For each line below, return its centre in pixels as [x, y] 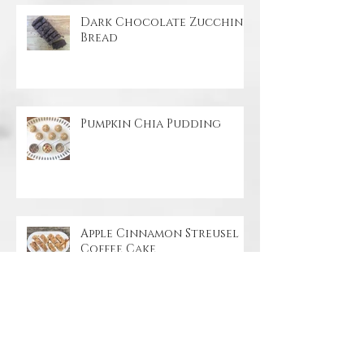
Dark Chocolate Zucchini [164, 74]
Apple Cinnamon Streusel [160, 285]
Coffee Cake [118, 301]
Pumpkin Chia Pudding [151, 175]
